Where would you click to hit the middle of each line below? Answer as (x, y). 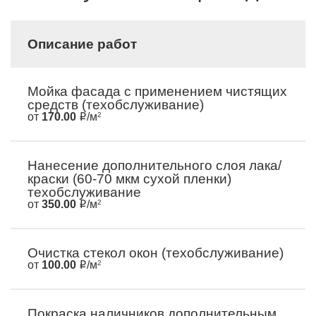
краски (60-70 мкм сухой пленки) (129, 179)
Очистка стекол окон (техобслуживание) (156, 253)
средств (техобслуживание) (116, 105)
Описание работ (82, 44)
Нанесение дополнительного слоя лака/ (154, 165)
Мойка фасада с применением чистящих (157, 91)
